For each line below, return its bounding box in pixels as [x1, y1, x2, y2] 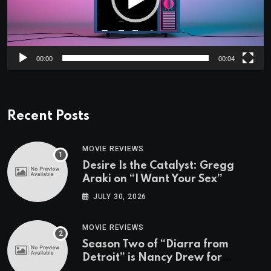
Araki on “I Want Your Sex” [82, 174, 223, 185]
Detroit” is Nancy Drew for [82, 252, 222, 264]
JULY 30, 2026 [93, 192, 147, 201]
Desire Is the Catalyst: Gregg [82, 160, 234, 172]
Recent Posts [7, 109, 90, 123]
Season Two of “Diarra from [82, 239, 229, 250]
